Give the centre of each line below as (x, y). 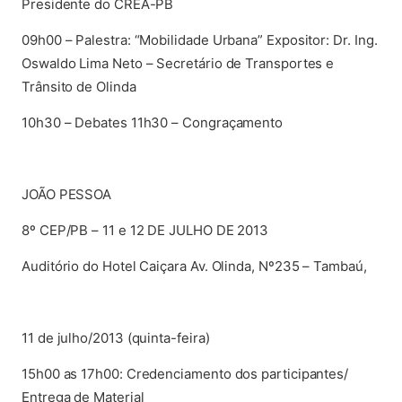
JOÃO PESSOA (67, 194)
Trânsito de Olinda (79, 87)
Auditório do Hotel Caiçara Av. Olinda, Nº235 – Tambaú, (194, 266)
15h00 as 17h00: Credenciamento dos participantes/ (185, 374)
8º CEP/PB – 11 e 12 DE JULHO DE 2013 (145, 230)
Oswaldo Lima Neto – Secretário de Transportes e (178, 63)
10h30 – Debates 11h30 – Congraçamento (153, 122)
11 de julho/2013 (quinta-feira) (116, 338)
